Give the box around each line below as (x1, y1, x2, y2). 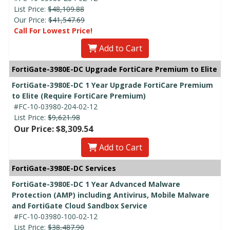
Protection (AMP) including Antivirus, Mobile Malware (12, 189, 209, 200)
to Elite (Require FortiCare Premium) (12, 90, 146, 101)
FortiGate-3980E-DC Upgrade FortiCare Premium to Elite (12, 64, 217, 74)
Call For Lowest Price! (14, 25, 92, 35)
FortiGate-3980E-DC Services (12, 163, 116, 173)
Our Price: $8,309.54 (14, 123, 93, 135)
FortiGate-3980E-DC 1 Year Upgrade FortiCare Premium (12, 80, 213, 90)
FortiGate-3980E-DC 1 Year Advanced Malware (12, 179, 180, 189)
